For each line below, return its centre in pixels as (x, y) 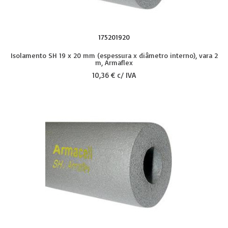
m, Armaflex (114, 62)
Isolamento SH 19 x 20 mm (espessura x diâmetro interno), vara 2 (114, 55)
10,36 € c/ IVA (114, 75)
